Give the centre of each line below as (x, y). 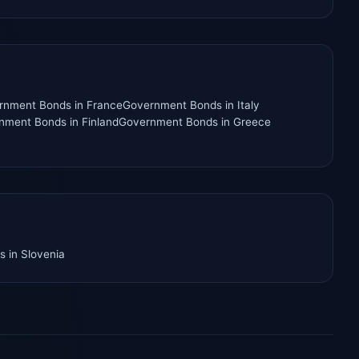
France (105, 105)
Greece (252, 122)
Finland (100, 122)
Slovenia (43, 254)
